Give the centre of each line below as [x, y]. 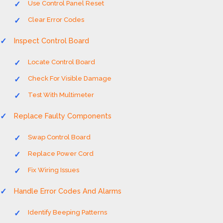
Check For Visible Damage [70, 78]
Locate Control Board [61, 62]
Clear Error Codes [56, 20]
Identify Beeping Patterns [67, 212]
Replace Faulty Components [63, 116]
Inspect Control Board [52, 41]
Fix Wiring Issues [54, 170]
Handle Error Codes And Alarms [68, 191]
